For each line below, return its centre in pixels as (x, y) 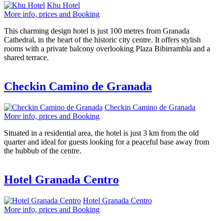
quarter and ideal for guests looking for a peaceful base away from (107, 142)
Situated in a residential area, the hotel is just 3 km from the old (101, 133)
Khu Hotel (63, 5)
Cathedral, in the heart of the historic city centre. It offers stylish (102, 40)
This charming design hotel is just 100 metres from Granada (97, 31)
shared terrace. (26, 57)
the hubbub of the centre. (43, 150)
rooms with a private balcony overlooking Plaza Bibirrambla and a (107, 49)
